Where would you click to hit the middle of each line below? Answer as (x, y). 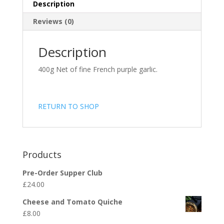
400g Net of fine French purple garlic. (97, 69)
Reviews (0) (53, 21)
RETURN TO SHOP (68, 106)
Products (42, 155)
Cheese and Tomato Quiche (72, 202)
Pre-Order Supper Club (62, 173)
